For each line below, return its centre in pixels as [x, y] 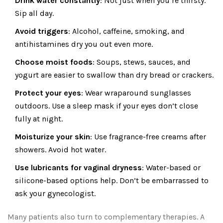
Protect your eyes [48, 93]
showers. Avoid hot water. [60, 150]
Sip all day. [34, 13]
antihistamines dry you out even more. [84, 44]
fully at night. [39, 119]
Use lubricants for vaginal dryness [78, 168]
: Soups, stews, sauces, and [142, 62]
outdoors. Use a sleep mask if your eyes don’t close [107, 106]
